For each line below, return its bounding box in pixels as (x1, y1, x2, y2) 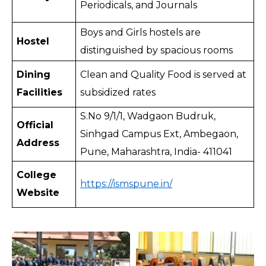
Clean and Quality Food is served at (80, 69, 247, 81)
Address (17, 137, 60, 149)
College (17, 169, 57, 181)
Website (17, 187, 63, 199)
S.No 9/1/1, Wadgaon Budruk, (80, 110, 216, 122)
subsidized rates (80, 87, 156, 99)
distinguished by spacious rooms (80, 45, 236, 56)
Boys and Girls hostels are (80, 27, 201, 39)
